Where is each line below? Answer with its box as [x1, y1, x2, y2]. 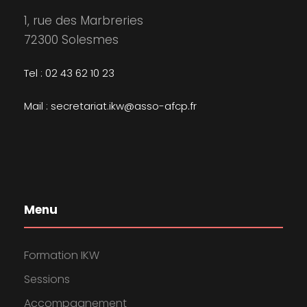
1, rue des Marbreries [24, 12, 143, 29]
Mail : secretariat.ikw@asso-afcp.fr [24, 99, 197, 114]
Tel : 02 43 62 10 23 [24, 66, 114, 81]
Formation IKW [24, 247, 99, 264]
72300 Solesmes [24, 32, 119, 49]
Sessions [24, 271, 70, 288]
